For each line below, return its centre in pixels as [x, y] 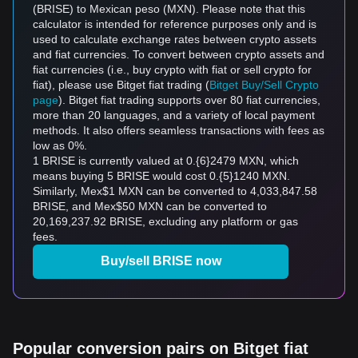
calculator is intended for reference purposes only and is [175, 24]
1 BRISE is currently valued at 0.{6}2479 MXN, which [166, 161]
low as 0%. [60, 145]
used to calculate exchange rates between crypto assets [175, 39]
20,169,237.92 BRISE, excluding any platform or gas [165, 221]
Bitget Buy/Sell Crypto [264, 85]
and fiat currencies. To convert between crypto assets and [179, 54]
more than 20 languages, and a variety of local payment [174, 115]
